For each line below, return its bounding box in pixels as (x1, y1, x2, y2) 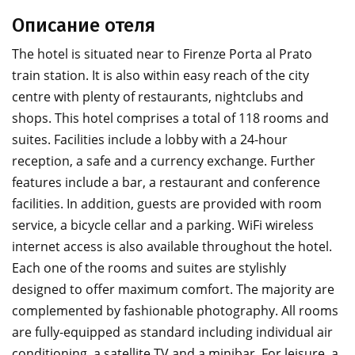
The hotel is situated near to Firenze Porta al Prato (12, 45, 312, 63)
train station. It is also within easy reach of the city (12, 67, 309, 84)
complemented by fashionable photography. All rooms (12, 302, 338, 319)
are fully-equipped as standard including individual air (12, 323, 333, 341)
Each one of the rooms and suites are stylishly (12, 259, 286, 277)
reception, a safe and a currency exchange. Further (12, 152, 315, 170)
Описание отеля (12, 14, 155, 36)
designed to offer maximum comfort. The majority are (12, 281, 334, 298)
